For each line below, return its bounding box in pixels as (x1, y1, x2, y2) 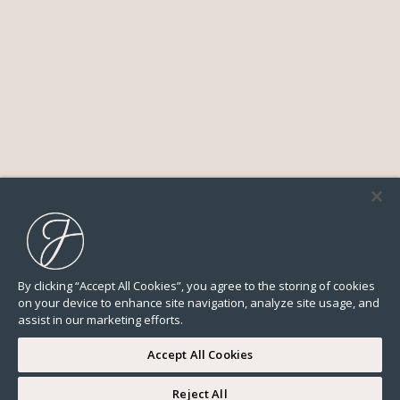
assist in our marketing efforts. (18, 312, 183, 328)
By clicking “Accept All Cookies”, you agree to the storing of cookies (18, 278, 375, 294)
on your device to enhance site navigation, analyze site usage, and (18, 295, 379, 311)
